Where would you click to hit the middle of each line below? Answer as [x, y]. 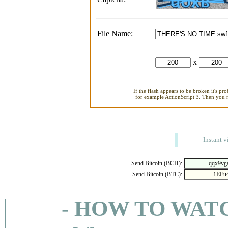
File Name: [115, 33]
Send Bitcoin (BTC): [157, 174]
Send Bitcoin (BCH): [156, 163]
